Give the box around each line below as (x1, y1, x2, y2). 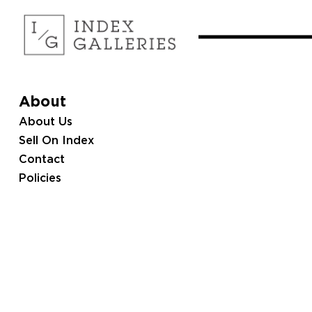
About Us (18, 117, 72, 128)
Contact (18, 155, 65, 166)
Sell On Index (18, 136, 94, 147)
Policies (18, 173, 61, 185)
